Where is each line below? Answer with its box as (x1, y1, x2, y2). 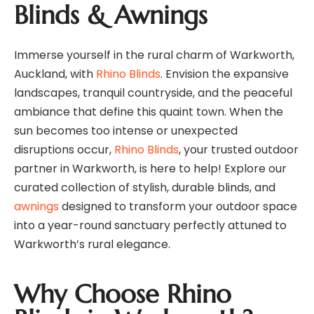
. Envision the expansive (161, 66, 289, 83)
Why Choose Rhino (14, 278, 231, 310)
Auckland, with (14, 66, 96, 83)
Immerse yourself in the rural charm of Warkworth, (14, 47, 294, 64)
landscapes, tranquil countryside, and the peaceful (14, 85, 292, 102)
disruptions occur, (14, 142, 114, 158)
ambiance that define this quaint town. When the (14, 104, 283, 121)
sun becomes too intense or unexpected (14, 123, 238, 139)
